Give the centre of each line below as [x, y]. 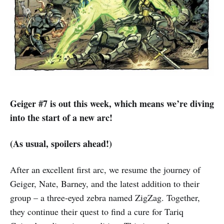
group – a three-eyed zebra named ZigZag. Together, [105, 198]
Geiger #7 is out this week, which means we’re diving [112, 104]
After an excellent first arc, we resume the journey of [105, 170]
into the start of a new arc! [61, 118]
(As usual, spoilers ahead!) [61, 144]
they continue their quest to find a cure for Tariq [97, 212]
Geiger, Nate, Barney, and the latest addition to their [105, 184]
